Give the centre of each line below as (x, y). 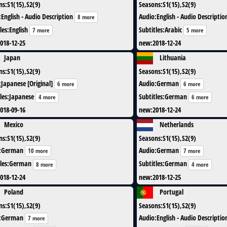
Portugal (172, 192)
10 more (38, 151)
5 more (195, 30)
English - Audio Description (37, 16)
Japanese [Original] (27, 83)
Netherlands (177, 125)
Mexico (14, 125)
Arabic (173, 29)
